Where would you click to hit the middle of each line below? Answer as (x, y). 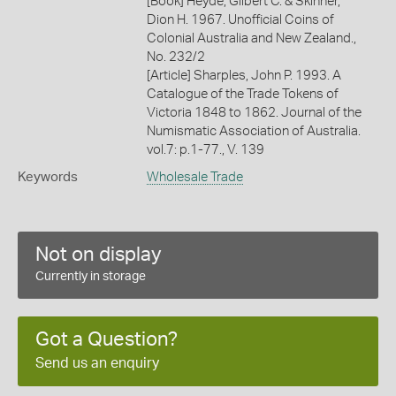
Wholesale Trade (194, 177)
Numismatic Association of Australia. (253, 131)
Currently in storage (91, 276)
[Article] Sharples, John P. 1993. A (244, 75)
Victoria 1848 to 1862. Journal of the (254, 112)
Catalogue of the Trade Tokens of (242, 94)
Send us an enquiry (97, 363)
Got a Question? (107, 339)
